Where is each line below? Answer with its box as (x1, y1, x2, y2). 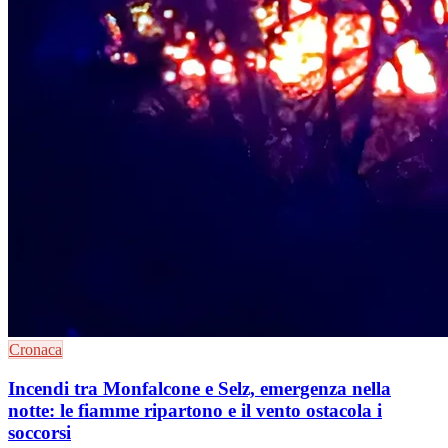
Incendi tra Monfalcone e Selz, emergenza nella (8, 377, 391, 399)
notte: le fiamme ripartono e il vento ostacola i (8, 399, 382, 421)
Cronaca (9, 341, 62, 359)
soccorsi (8, 421, 71, 443)
